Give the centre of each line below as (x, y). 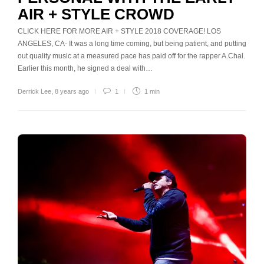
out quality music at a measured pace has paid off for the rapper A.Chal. (131, 56)
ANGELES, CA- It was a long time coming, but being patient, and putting (132, 44)
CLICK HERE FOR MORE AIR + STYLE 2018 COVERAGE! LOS (119, 32)
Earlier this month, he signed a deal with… (85, 69)
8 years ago (72, 92)
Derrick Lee (34, 92)
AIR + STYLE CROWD (96, 14)
